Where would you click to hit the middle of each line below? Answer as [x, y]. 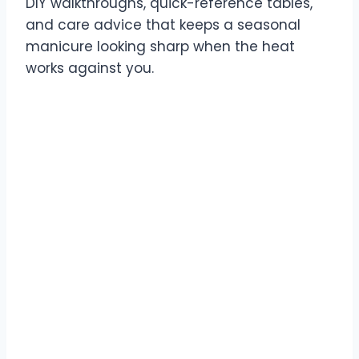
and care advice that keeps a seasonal [163, 25]
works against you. [90, 69]
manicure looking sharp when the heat [160, 47]
